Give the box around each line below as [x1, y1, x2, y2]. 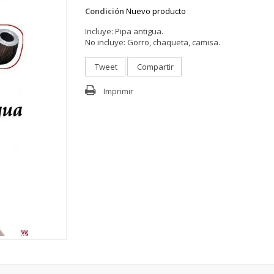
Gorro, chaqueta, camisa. [127, 36, 220, 48]
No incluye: [85, 36, 125, 48]
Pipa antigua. [115, 25, 163, 37]
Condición [85, 5, 124, 17]
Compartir [135, 61, 174, 72]
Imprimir [103, 85, 133, 97]
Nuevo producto [126, 5, 186, 17]
